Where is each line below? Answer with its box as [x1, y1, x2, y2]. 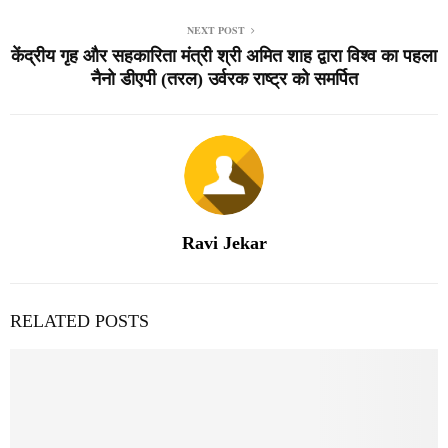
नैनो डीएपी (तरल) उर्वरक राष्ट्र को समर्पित [90, 68, 358, 89]
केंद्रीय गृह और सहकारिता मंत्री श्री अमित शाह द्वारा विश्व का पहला [11, 45, 437, 66]
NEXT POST [187, 22, 245, 37]
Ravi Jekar [181, 232, 267, 253]
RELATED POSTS [10, 310, 149, 331]
